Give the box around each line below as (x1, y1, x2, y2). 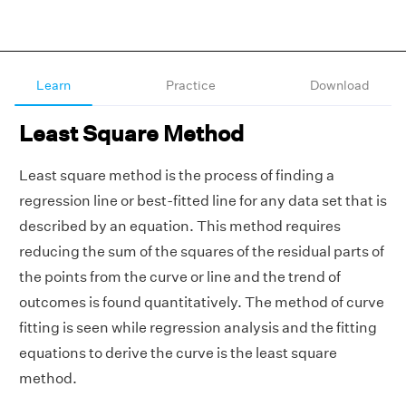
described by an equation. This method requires (19, 217, 341, 235)
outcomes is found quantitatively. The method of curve (19, 294, 384, 311)
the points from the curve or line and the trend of (19, 268, 341, 285)
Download (310, 77, 370, 93)
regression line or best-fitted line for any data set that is (19, 192, 387, 209)
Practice (165, 77, 216, 93)
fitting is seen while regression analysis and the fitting (19, 319, 377, 336)
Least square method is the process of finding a (19, 167, 334, 184)
